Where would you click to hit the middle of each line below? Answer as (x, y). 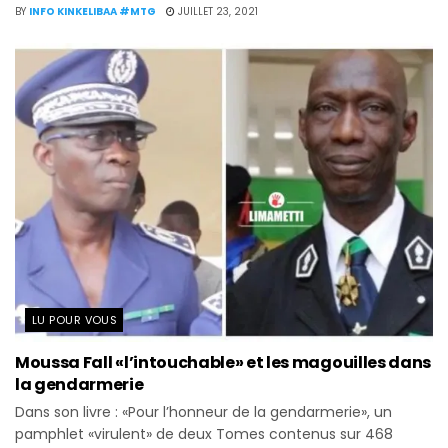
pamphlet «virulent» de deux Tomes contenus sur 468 (204, 433)
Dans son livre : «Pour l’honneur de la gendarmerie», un (203, 411)
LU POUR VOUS (75, 319)
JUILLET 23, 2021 (216, 11)
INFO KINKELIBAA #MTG (92, 11)
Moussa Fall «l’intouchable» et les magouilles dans (223, 362)
